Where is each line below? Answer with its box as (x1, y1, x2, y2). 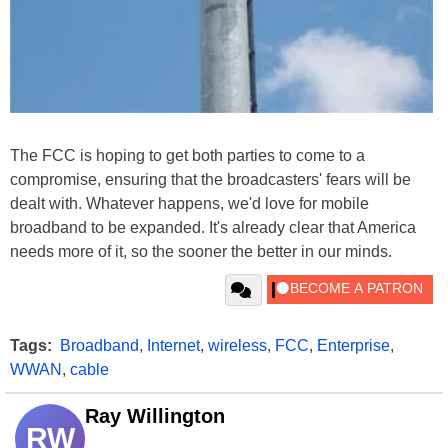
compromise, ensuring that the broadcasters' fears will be (10, 171, 411, 188)
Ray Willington (85, 405, 225, 427)
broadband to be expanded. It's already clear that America (10, 219, 416, 236)
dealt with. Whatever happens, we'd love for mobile (10, 195, 369, 212)
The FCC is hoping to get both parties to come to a (10, 147, 365, 164)
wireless (208, 337, 267, 354)
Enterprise (317, 337, 390, 354)
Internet (147, 337, 200, 354)
